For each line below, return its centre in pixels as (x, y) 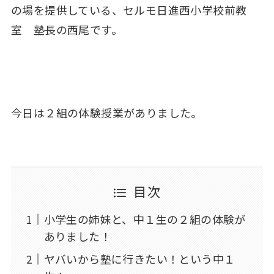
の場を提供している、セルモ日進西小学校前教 (129, 10)
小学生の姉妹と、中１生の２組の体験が (145, 219)
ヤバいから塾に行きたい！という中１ (139, 259)
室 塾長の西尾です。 (66, 30)
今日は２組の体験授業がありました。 (106, 112)
